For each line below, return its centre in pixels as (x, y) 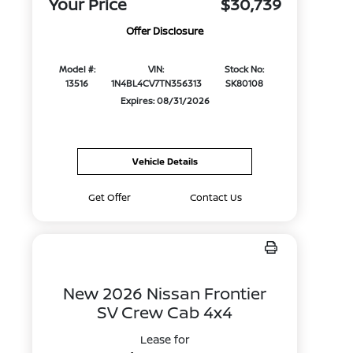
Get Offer (109, 197)
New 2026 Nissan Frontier (165, 293)
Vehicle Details (165, 161)
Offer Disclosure (165, 31)
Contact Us (216, 197)
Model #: (77, 69)
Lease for (165, 339)
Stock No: (244, 69)
